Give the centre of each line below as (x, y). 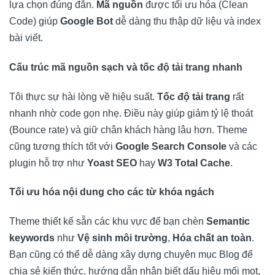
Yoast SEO (112, 163)
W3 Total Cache (194, 163)
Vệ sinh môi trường (122, 238)
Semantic (228, 222)
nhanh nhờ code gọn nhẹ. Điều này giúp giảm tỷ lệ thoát (131, 113)
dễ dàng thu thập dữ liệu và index (187, 21)
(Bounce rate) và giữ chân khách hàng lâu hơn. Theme (128, 130)
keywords (32, 238)
